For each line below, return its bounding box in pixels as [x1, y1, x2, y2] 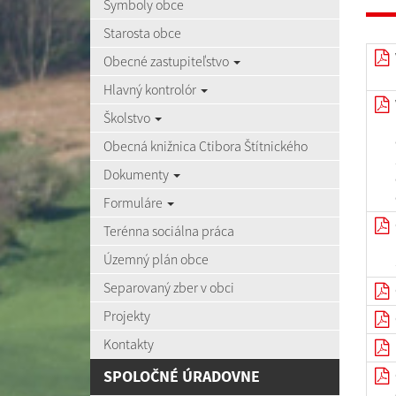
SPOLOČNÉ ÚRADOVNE [103, 366, 260, 387]
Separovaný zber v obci [103, 278, 234, 296]
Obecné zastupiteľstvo [103, 52, 232, 70]
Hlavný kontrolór [103, 80, 199, 98]
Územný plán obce [103, 250, 209, 268]
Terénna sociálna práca [103, 222, 234, 240]
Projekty [103, 307, 150, 324]
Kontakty [103, 335, 154, 353]
